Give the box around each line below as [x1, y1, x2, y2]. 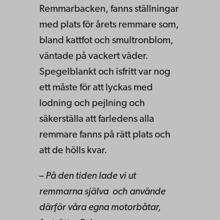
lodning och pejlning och [39, 98, 145, 109]
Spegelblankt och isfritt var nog [39, 67, 170, 77]
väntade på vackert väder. [39, 51, 148, 61]
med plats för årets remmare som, [39, 20, 179, 30]
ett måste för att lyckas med [39, 82, 153, 93]
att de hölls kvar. [39, 145, 109, 156]
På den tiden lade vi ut [46, 171, 136, 181]
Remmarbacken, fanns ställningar [39, 4, 179, 14]
